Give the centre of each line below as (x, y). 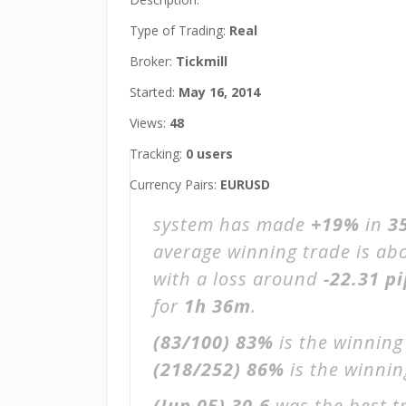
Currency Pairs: (175, 184)
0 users (209, 154)
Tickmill (202, 61)
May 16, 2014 (219, 92)
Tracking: (158, 154)
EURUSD (245, 184)
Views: (150, 123)
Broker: (153, 61)
